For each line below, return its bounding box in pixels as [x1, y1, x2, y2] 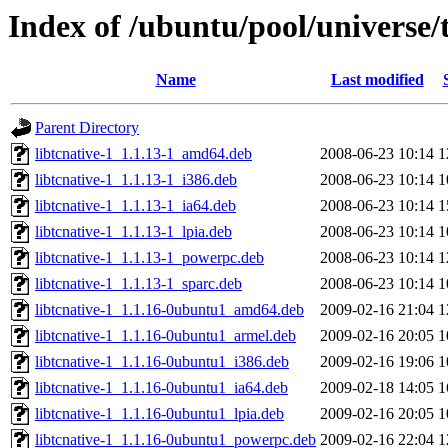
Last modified [330, 71, 424, 89]
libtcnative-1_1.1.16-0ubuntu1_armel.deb [35, 327, 296, 345]
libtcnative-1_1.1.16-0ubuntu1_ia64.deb [35, 379, 288, 397]
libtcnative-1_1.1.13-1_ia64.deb [35, 197, 236, 215]
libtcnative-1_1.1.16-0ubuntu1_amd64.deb [35, 301, 304, 319]
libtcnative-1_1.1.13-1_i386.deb [35, 171, 237, 189]
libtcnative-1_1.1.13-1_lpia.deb [35, 223, 232, 241]
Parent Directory [35, 119, 139, 137]
